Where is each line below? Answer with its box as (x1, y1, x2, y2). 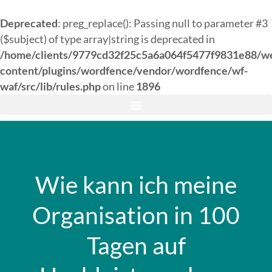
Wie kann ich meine (35, 171, 237, 199)
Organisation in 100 (32, 201, 240, 229)
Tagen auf (86, 231, 186, 259)
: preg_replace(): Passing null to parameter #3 (58, 17, 268, 30)
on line (101, 80, 136, 93)
